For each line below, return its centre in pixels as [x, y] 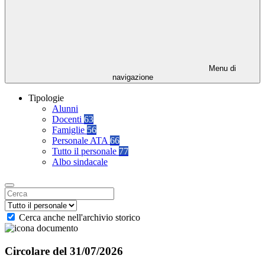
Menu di [221, 69]
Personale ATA [81, 141]
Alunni [65, 109]
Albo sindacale [80, 162]
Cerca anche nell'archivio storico [80, 218]
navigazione [132, 77]
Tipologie [46, 98]
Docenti [68, 119]
